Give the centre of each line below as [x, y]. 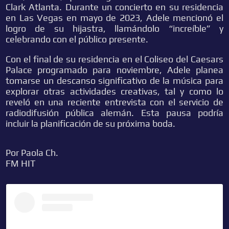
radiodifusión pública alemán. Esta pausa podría [114, 113]
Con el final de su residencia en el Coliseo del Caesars [114, 59]
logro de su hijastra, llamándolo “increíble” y [114, 28]
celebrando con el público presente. [77, 39]
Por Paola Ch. [32, 153]
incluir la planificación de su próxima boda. [91, 123]
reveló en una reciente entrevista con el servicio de [114, 102]
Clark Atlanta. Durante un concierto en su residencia [114, 7]
